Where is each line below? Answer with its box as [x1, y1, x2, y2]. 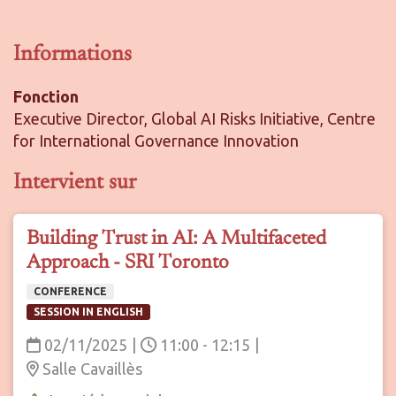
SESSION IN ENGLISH [34, 305, 143, 317]
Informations [13, 42, 132, 66]
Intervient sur [13, 171, 136, 194]
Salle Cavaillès [39, 359, 142, 377]
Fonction [13, 87, 79, 105]
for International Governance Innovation [13, 131, 299, 149]
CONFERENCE [34, 285, 107, 297]
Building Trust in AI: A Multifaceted [27, 228, 326, 249]
